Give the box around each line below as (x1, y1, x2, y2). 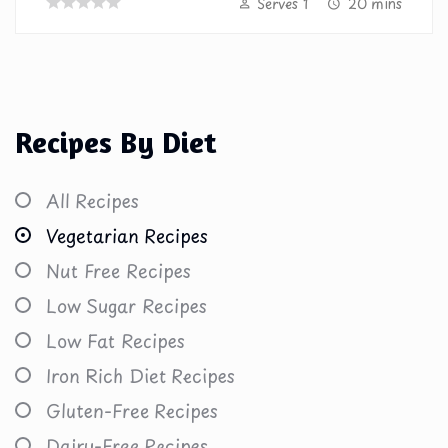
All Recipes (46, 186, 139, 214)
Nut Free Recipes (46, 256, 191, 284)
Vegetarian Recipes (46, 221, 208, 249)
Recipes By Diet (15, 123, 216, 160)
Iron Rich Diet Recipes (46, 361, 235, 389)
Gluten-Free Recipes (46, 396, 218, 424)
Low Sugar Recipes (46, 291, 207, 319)
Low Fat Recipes (46, 326, 185, 354)
